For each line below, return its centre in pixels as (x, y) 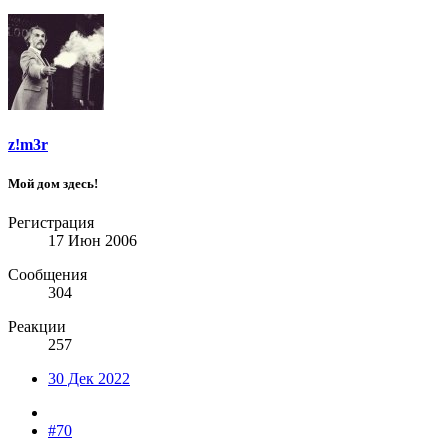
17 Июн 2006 (92, 241)
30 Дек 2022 (89, 379)
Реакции (37, 327)
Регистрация (51, 223)
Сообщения (47, 275)
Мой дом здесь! (53, 183)
